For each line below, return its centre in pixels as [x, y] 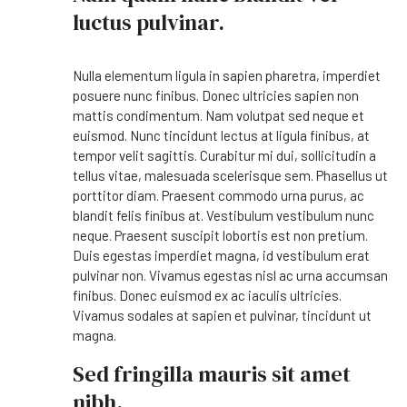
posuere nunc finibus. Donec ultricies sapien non [216, 96]
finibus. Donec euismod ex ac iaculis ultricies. [207, 296]
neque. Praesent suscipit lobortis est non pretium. [220, 236]
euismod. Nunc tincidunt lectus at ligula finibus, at [221, 136]
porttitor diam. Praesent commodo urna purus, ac [218, 196]
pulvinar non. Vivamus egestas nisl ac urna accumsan [230, 276]
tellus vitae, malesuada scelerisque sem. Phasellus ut [230, 176]
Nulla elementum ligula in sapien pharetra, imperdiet [227, 76]
